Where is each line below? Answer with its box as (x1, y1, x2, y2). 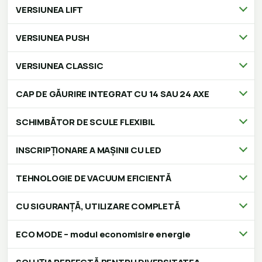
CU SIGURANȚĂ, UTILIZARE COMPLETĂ (16, 199, 180, 212)
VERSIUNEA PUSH (16, 31, 90, 44)
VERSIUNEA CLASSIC (16, 59, 104, 72)
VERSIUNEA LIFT (16, 3, 84, 16)
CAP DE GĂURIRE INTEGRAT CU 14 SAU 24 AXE (16, 87, 209, 100)
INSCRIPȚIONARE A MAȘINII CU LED (16, 143, 161, 156)
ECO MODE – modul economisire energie (16, 227, 191, 240)
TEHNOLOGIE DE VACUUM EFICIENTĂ (16, 171, 171, 184)
